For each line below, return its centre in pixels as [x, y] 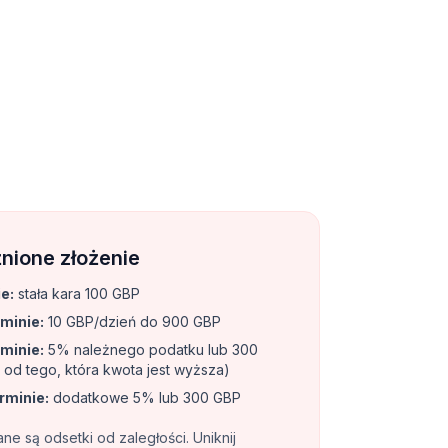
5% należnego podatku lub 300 [151, 349]
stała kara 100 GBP [77, 293]
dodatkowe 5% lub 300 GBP [145, 397]
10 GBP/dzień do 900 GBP [132, 321]
